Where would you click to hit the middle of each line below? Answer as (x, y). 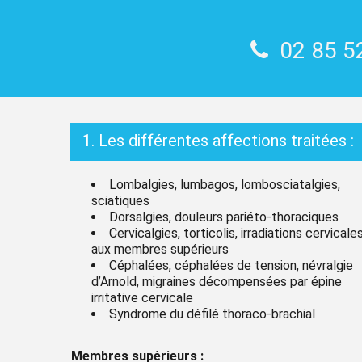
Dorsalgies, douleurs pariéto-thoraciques (224, 217)
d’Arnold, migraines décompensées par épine (217, 281)
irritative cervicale (142, 297)
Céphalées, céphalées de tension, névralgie (231, 265)
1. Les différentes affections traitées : (218, 140)
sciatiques (120, 200)
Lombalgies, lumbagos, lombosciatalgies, (225, 184)
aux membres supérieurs (160, 249)
